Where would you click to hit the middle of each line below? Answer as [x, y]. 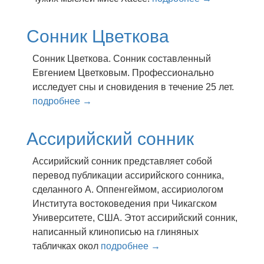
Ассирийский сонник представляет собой [122, 161]
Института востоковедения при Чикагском [125, 204]
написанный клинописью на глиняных [115, 232]
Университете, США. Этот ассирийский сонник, [135, 218]
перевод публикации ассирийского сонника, [128, 175]
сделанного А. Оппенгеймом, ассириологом [128, 189]
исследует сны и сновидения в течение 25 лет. [133, 87]
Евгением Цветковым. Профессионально [123, 73]
